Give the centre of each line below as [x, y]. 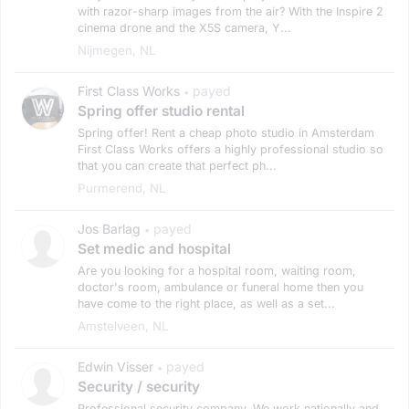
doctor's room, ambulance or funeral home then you [220, 287]
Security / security [139, 386]
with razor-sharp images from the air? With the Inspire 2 [231, 11]
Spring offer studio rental [161, 110]
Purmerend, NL [122, 188]
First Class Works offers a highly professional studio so [231, 149]
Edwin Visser [115, 366]
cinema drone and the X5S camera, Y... [184, 27]
